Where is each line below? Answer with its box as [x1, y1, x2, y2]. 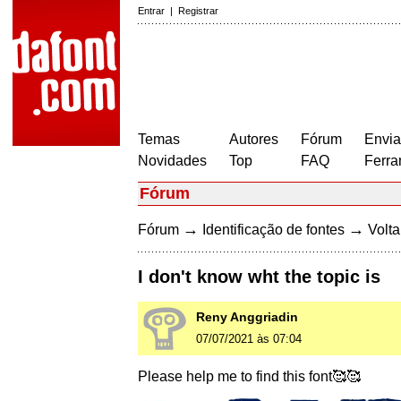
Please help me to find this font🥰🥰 [138, 369, 361, 385]
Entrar [138, 5, 165, 16]
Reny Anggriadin [196, 310, 298, 325]
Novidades [138, 153, 207, 168]
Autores [229, 132, 278, 147]
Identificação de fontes [202, 222, 345, 237]
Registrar [178, 5, 218, 16]
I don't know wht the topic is [138, 267, 380, 287]
